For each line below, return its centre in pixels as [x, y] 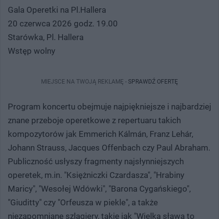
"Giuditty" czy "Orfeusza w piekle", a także [83, 202]
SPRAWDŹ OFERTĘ [153, 81]
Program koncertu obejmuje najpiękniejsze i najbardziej [109, 106]
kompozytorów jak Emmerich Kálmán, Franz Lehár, [100, 134]
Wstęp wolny [32, 51]
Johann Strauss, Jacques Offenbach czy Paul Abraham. [109, 147]
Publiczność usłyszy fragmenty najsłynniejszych [96, 161]
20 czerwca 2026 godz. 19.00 [63, 23]
